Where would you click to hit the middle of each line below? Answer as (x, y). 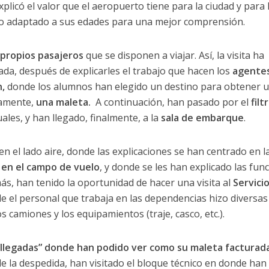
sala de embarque (202, 117)
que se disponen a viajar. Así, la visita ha (174, 55)
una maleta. (63, 102)
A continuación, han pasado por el (171, 102)
